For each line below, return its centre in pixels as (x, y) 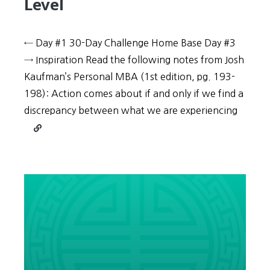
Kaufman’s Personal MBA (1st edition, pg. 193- (130, 77)
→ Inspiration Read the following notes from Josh (134, 60)
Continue (50, 125)
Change (47, 236)
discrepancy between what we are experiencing (131, 110)
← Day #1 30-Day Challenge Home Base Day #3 (130, 43)
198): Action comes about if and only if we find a (134, 93)
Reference (52, 264)
